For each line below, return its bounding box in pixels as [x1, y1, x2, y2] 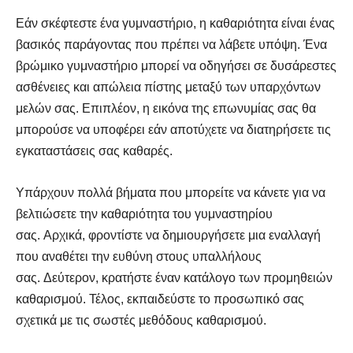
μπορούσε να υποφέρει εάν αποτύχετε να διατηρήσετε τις [16, 122, 331, 136]
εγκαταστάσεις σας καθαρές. [16, 143, 173, 158]
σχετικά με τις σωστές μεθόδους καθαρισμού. [16, 313, 266, 327]
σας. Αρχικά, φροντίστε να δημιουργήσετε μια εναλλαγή [16, 228, 321, 242]
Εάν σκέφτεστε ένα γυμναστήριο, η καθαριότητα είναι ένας [16, 16, 335, 30]
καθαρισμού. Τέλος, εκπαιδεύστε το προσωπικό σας [16, 292, 304, 306]
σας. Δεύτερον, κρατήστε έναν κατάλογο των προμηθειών [16, 270, 333, 284]
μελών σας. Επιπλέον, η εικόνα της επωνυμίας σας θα [16, 101, 316, 115]
